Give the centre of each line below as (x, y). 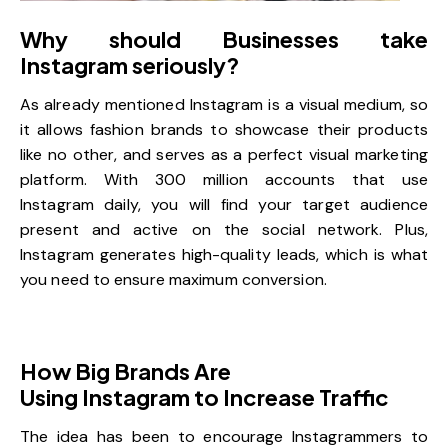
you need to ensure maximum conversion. (173, 279)
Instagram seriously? (129, 64)
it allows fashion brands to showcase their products (224, 129)
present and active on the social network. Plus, (224, 229)
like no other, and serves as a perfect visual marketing (224, 154)
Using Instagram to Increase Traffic (204, 396)
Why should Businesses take (224, 38)
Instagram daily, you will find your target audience (224, 204)
